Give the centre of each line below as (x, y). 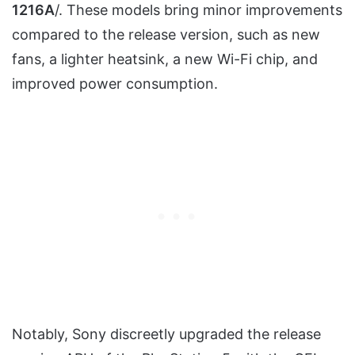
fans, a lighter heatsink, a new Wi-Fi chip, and (165, 59)
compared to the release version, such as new (166, 35)
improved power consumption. (115, 84)
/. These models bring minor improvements (198, 10)
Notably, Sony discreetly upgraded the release (166, 334)
